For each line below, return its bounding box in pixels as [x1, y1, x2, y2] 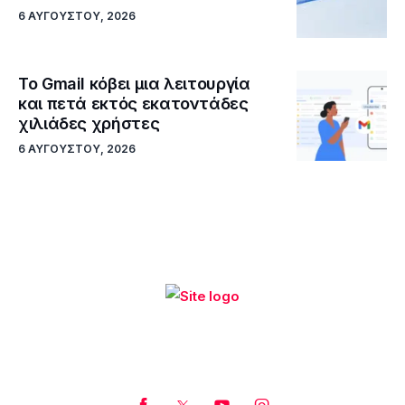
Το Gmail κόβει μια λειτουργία [18, 74, 250, 94]
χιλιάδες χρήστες [18, 114, 160, 134]
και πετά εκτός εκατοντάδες [18, 94, 249, 114]
